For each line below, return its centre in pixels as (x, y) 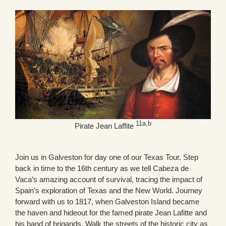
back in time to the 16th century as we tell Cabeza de (102, 168)
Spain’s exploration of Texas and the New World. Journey (109, 190)
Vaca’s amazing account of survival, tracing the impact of (109, 179)
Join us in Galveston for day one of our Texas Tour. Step (107, 157)
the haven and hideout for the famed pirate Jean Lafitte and (111, 212)
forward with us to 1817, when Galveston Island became (107, 201)
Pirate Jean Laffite (105, 126)
